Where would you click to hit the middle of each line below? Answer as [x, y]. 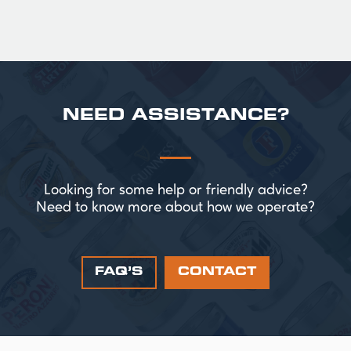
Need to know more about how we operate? [175, 208]
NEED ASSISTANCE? [175, 117]
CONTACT [217, 273]
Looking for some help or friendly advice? [175, 191]
